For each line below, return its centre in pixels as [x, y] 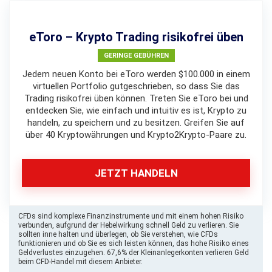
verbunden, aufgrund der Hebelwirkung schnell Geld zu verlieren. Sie [128, 225]
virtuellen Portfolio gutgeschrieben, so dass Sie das [136, 86]
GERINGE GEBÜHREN [136, 56]
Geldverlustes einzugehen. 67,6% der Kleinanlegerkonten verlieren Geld [134, 253]
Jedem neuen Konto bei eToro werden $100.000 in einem [136, 74]
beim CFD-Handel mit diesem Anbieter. [80, 262]
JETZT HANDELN [136, 173]
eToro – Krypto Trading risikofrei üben [136, 37]
